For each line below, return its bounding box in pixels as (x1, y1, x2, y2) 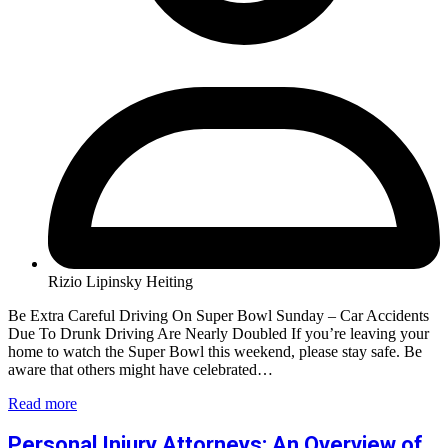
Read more (8, 394, 77, 412)
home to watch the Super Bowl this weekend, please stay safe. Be (8, 342, 422, 360)
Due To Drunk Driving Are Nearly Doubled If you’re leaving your (8, 324, 429, 342)
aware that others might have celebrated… (8, 360, 273, 378)
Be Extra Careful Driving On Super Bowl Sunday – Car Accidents (8, 306, 429, 324)
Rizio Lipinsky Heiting (48, 272, 193, 290)
